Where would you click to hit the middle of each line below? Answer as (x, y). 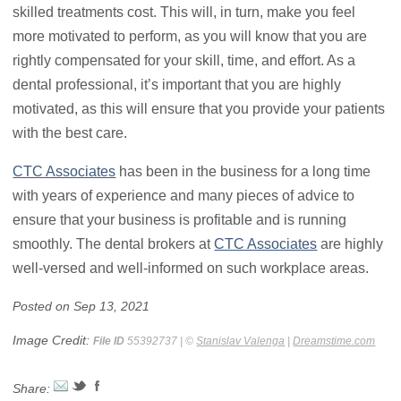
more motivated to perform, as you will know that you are (190, 37)
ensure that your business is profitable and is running (180, 220)
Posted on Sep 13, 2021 (81, 307)
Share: (34, 388)
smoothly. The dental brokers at (114, 244)
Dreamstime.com (334, 341)
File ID (109, 341)
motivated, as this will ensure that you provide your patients (199, 109)
